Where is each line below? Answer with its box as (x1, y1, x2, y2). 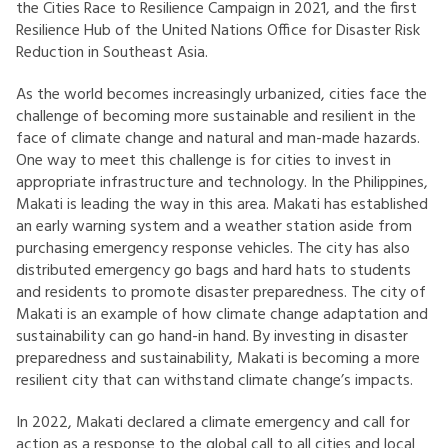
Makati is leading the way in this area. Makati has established (16, 191, 428, 218)
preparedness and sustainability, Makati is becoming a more (16, 345, 420, 372)
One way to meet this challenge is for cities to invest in (16, 147, 391, 174)
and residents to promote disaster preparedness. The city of (16, 279, 426, 306)
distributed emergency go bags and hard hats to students (16, 257, 411, 284)
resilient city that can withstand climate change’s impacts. (16, 367, 413, 394)
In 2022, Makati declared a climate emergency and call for (16, 409, 410, 436)
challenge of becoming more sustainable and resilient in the (16, 103, 416, 130)
